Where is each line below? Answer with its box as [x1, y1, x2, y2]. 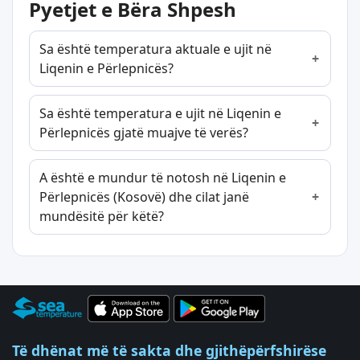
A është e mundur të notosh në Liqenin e [39, 168, 286, 186]
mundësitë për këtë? [39, 207, 164, 225]
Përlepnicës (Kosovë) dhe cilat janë [39, 187, 249, 206]
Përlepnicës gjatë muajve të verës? [39, 123, 248, 141]
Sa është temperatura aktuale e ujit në [39, 39, 272, 58]
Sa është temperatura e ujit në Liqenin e [39, 104, 281, 122]
